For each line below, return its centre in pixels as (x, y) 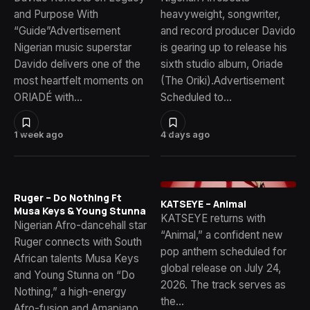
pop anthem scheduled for (224, 252)
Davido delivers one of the (77, 64)
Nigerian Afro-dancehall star (80, 225)
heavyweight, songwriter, (220, 14)
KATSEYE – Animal (203, 204)
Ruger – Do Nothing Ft (68, 197)
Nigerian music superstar (73, 47)
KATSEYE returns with (213, 219)
